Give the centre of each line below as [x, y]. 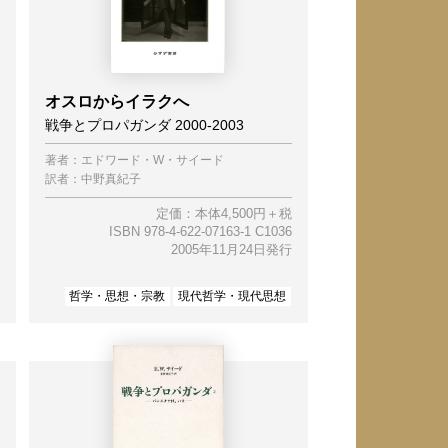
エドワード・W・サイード [152, 160]
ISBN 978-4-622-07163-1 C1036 [200, 231]
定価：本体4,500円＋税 [223, 213]
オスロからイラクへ [116, 102]
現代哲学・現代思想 [232, 295]
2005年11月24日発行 [231, 249]
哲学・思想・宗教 [117, 295]
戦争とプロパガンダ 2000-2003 [144, 125]
